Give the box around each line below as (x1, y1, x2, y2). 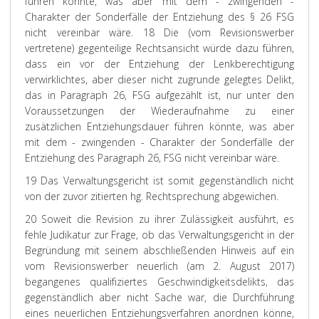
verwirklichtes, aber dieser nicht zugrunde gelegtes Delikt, (25, 73, 294, 86)
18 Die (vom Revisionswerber (133, 26, 294, 39)
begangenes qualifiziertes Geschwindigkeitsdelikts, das (25, 275, 294, 288)
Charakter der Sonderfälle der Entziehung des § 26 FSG (25, 10, 294, 23)
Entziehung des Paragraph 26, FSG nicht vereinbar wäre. (25, 151, 279, 164)
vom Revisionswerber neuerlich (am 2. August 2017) (25, 259, 294, 273)
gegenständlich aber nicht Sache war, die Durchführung (25, 291, 294, 304)
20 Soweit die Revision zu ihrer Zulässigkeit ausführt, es (25, 212, 294, 226)
